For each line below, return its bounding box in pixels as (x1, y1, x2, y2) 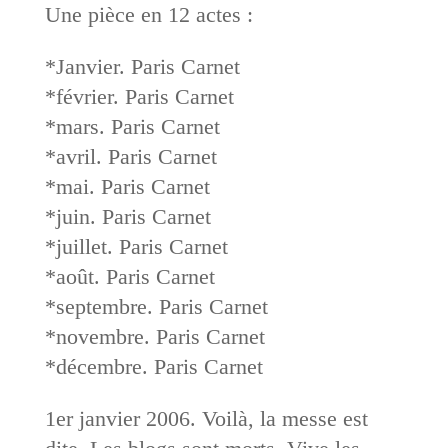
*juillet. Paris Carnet (44, 233, 228, 259)
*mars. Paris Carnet (44, 113, 220, 139)
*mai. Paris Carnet (44, 173, 210, 199)
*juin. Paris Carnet (44, 203, 211, 229)
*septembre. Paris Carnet (44, 293, 268, 319)
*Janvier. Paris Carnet (44, 53, 240, 79)
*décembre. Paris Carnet (44, 353, 263, 379)
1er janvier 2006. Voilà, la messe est (44, 405, 368, 431)
